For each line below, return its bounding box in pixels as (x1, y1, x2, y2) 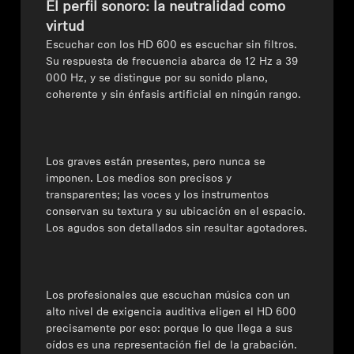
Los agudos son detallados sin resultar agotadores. (46, 223, 308, 235)
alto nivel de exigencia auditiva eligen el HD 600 (46, 307, 297, 318)
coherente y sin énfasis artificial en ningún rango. (46, 89, 302, 101)
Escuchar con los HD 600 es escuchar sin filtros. (46, 40, 298, 51)
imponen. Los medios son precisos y (46, 173, 232, 185)
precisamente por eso (46, 323, 158, 335)
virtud (46, 20, 85, 35)
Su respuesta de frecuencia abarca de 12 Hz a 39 (46, 56, 299, 68)
